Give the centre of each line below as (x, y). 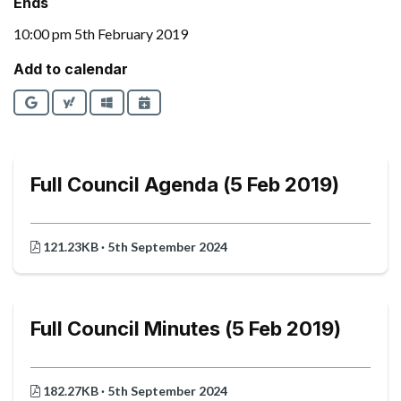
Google (58, 101)
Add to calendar (71, 69)
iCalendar (179, 101)
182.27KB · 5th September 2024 (134, 391)
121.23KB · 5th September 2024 (134, 247)
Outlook (137, 101)
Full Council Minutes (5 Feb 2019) (186, 329)
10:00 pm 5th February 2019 (101, 34)
